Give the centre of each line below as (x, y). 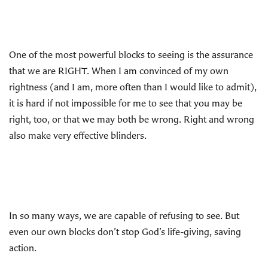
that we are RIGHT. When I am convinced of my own (119, 71)
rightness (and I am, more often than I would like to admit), (133, 87)
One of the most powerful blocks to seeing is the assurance (131, 54)
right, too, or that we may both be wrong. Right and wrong (132, 119)
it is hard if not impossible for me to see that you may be (126, 103)
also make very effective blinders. (78, 135)
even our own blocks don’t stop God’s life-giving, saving (125, 232)
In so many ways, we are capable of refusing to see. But (124, 215)
